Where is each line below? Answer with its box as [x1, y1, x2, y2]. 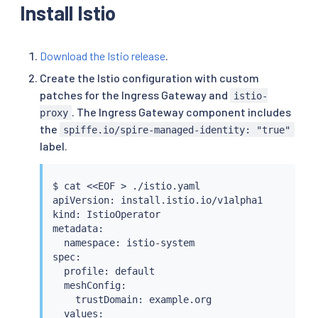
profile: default [52, 265, 155, 277]
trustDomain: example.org [52, 293, 212, 305]
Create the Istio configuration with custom [40, 70, 259, 84]
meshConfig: [52, 279, 126, 291]
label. [40, 138, 67, 153]
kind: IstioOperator [52, 208, 160, 220]
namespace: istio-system [52, 236, 194, 248]
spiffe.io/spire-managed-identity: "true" [63, 124, 291, 136]
